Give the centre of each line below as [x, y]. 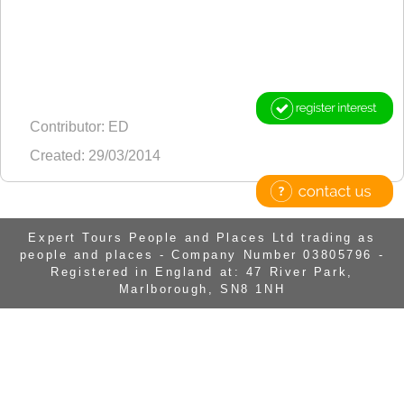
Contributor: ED [79, 127]
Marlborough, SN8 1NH [202, 289]
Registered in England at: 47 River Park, [202, 272]
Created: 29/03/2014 [95, 156]
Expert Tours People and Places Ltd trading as [202, 238]
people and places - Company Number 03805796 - [202, 255]
